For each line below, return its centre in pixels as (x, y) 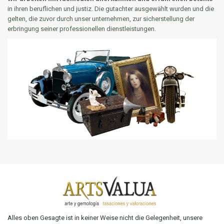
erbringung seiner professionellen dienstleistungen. (82, 28)
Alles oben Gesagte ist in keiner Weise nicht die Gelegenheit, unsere (105, 218)
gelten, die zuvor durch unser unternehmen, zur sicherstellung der (101, 18)
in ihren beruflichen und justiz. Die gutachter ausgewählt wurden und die (111, 8)
